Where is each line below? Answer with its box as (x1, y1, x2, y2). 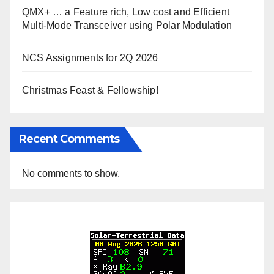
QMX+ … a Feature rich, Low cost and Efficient (22, 7, 230, 18)
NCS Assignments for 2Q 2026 (22, 53, 158, 64)
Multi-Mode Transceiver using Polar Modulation (22, 20, 232, 31)
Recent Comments (19, 132, 120, 146)
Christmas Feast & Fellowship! (22, 85, 158, 96)
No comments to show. (22, 168, 120, 179)
